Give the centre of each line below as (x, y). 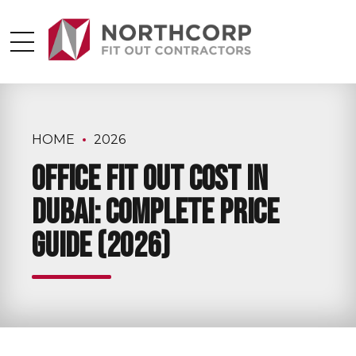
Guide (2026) (101, 247)
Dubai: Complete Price (155, 213)
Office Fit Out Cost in (150, 180)
